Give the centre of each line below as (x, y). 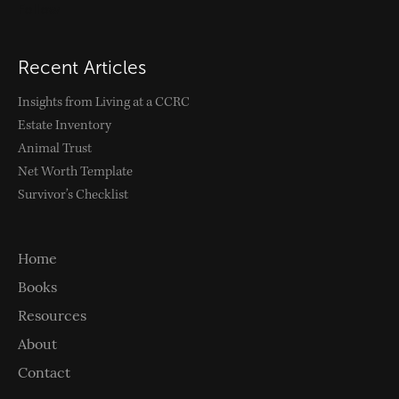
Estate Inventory (65, 126)
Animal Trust (55, 149)
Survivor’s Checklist (73, 195)
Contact (44, 374)
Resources (52, 317)
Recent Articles (82, 67)
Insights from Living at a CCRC (104, 102)
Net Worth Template (75, 172)
